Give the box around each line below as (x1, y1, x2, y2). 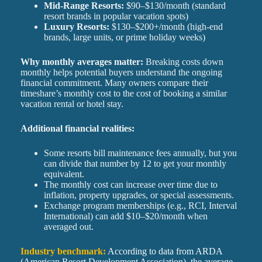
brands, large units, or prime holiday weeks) (43, 32, 205, 43)
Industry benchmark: (20, 246, 106, 257)
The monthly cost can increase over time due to (43, 180, 218, 190)
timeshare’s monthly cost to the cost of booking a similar (20, 88, 227, 99)
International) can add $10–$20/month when (43, 211, 208, 222)
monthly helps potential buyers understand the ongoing (20, 67, 222, 78)
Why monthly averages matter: (20, 57, 143, 67)
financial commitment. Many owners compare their (20, 78, 208, 88)
